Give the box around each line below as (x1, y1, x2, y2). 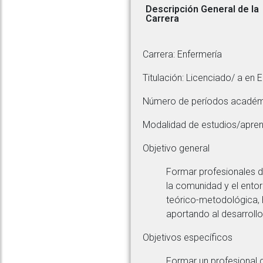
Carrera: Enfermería (143, 49, 222, 60)
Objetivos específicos (143, 232, 232, 243)
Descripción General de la (146, 4, 259, 15)
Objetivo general (143, 143, 210, 154)
